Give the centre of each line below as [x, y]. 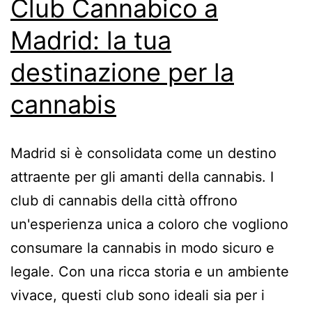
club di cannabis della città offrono [124, 201]
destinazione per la [122, 73]
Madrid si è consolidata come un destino [143, 154]
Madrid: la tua [91, 41]
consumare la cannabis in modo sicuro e [142, 248]
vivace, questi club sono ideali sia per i [138, 296]
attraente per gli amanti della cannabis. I [142, 177]
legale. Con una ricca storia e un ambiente [150, 272]
